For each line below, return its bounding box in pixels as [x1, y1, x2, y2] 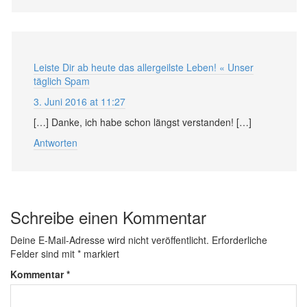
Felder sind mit [10, 246, 77, 260]
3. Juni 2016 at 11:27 [34, 94, 125, 108]
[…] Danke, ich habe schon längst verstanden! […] [34, 114, 251, 129]
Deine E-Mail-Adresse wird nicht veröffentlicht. [10, 232, 209, 247]
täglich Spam [34, 73, 90, 88]
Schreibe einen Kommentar [10, 204, 206, 229]
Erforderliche [212, 232, 267, 247]
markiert [81, 246, 119, 260]
